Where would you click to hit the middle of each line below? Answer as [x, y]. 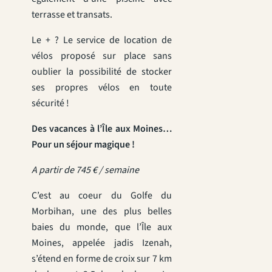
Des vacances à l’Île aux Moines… [102, 128]
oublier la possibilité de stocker [102, 71]
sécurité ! [50, 103]
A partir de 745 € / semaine [85, 170]
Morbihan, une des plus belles [102, 211]
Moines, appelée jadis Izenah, [102, 243]
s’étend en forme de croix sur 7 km [102, 258]
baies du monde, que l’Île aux [102, 227]
